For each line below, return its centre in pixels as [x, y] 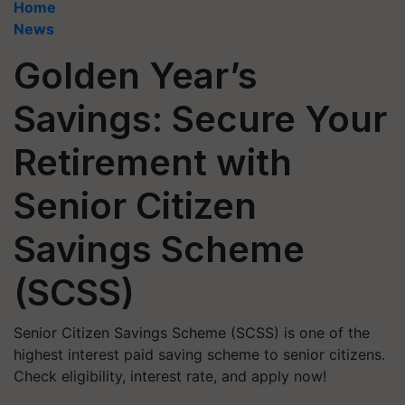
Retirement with [153, 162]
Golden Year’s [136, 75]
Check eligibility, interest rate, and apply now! [170, 376]
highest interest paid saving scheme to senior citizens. [199, 354]
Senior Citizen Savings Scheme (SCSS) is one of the [192, 333]
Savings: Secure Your [200, 119]
